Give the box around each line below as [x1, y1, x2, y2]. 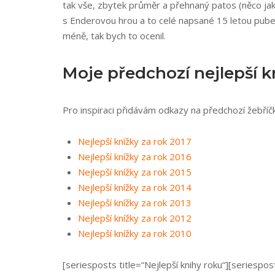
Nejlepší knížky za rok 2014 [78, 181, 192, 193]
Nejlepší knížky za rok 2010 [78, 227, 192, 239]
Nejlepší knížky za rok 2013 [78, 196, 192, 209]
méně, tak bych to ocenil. [63, 29, 166, 42]
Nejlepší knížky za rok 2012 [78, 212, 192, 224]
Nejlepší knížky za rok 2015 [78, 166, 192, 178]
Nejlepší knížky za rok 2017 [78, 135, 192, 147]
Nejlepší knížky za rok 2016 [78, 150, 192, 163]
